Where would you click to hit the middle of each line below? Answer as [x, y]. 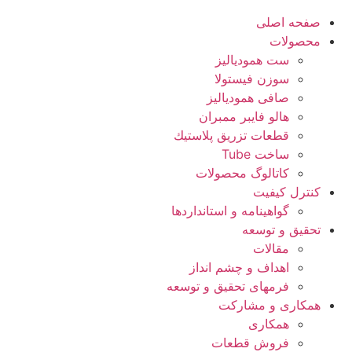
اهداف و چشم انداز [239, 267]
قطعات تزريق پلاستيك [231, 135]
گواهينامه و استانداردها [230, 211]
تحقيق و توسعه [281, 229]
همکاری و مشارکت [269, 305]
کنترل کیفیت [287, 192]
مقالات [271, 248]
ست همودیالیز [252, 60]
